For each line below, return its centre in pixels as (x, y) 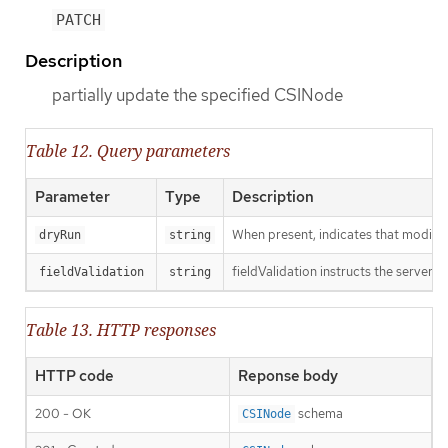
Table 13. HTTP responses (121, 329)
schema (319, 413)
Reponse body (288, 375)
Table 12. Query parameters (128, 150)
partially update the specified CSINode (197, 94)
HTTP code (74, 375)
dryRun (60, 234)
